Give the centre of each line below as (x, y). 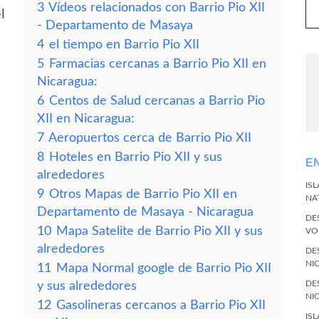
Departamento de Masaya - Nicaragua (145, 212)
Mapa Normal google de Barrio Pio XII (164, 268)
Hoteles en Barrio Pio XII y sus (136, 157)
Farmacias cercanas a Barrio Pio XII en (158, 64)
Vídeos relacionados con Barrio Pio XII (157, 7)
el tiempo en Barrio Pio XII (124, 45)
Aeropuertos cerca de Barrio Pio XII (150, 138)
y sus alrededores (87, 286)
